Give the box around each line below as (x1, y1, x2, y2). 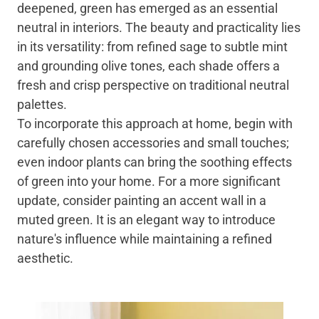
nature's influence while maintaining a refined (17, 231, 272, 247)
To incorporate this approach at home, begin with (17, 116, 293, 132)
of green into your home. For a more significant (17, 174, 281, 189)
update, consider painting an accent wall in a (17, 193, 266, 209)
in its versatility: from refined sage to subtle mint (17, 39, 288, 55)
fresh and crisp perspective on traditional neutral (17, 78, 289, 93)
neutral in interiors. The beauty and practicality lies (17, 20, 300, 36)
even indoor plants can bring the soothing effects (17, 155, 292, 170)
